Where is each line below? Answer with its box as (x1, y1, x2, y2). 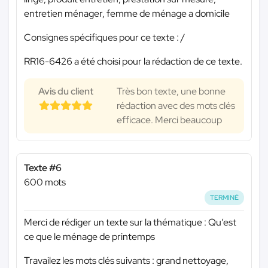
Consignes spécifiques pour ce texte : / (24, 31, 185, 44)
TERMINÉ (210, 193, 239, 202)
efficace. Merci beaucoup (117, 113, 222, 126)
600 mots (24, 175, 66, 188)
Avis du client (38, 84, 93, 98)
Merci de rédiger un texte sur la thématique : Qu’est (24, 215, 236, 229)
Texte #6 (24, 161, 62, 174)
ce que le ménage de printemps (24, 230, 155, 243)
